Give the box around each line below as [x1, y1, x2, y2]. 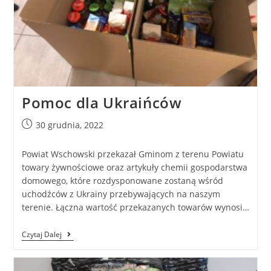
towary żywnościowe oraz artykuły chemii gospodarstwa [21, 161, 247, 173]
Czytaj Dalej [21, 229, 62, 240]
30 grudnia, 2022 [35, 119, 103, 131]
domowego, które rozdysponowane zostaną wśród [21, 174, 223, 186]
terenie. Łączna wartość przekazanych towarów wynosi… [21, 201, 249, 213]
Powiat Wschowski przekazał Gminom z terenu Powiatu [21, 148, 244, 160]
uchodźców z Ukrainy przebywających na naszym [21, 188, 220, 200]
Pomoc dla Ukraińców [21, 92, 182, 113]
